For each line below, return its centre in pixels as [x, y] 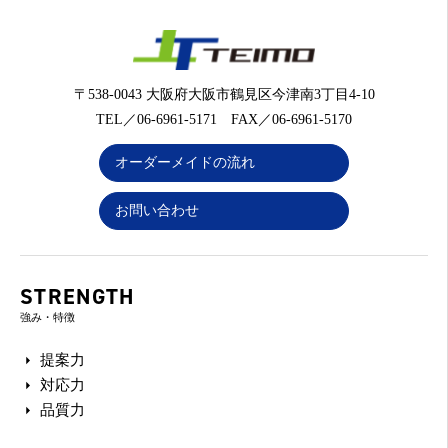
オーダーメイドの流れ [185, 162]
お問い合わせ [157, 210]
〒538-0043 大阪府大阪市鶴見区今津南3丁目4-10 [224, 94]
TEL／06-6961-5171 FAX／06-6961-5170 [224, 119]
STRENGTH [77, 296]
